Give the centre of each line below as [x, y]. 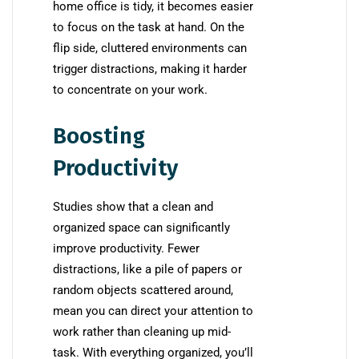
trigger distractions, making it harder [150, 69]
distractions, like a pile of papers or [147, 270]
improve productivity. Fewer [126, 249]
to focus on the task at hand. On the [149, 28]
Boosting [99, 136]
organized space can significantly [141, 228]
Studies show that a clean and [133, 207]
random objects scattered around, [143, 290]
